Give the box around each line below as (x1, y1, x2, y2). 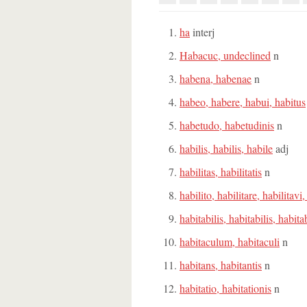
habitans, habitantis (180, 258, 262, 272)
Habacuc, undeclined (180, 48, 271, 62)
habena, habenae (180, 71, 251, 86)
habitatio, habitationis (180, 281, 271, 295)
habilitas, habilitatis (180, 164, 262, 179)
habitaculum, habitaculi (180, 234, 280, 249)
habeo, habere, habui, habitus (180, 95, 306, 109)
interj (190, 25, 214, 39)
